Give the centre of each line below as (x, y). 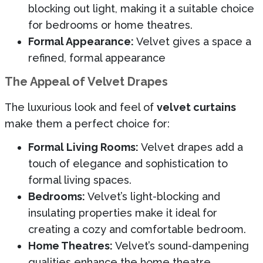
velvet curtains (196, 107)
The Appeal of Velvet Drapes (86, 81)
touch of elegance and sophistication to (128, 163)
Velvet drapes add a (191, 147)
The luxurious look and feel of (81, 107)
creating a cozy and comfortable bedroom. (137, 229)
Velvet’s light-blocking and (153, 196)
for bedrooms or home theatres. (110, 25)
